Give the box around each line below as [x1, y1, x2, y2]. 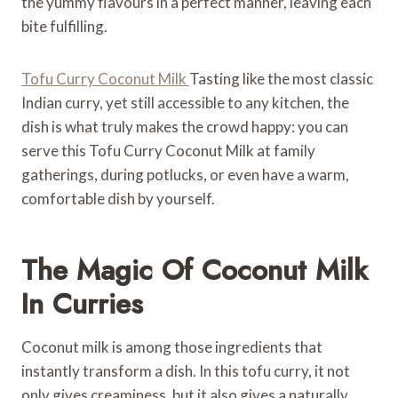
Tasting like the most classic [189, 68, 373, 88]
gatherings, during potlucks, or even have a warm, [21, 164, 349, 184]
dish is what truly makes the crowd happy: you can [21, 116, 348, 136]
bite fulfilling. [21, 16, 107, 36]
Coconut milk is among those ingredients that [21, 337, 322, 356]
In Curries [21, 283, 143, 324]
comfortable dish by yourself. [21, 188, 215, 208]
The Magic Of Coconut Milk [21, 249, 368, 291]
